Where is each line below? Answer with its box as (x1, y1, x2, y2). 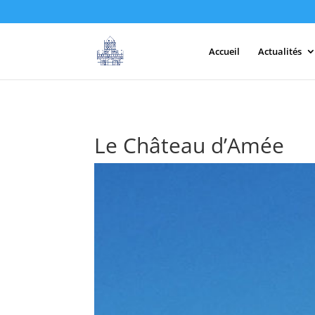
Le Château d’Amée (94, 130, 285, 160)
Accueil (208, 44, 240, 58)
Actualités (257, 44, 302, 58)
